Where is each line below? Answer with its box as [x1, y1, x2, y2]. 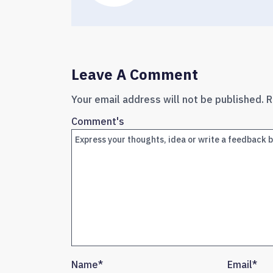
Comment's [71, 115, 124, 127]
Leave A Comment [71, 65, 198, 84]
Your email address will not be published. [71, 93, 264, 105]
